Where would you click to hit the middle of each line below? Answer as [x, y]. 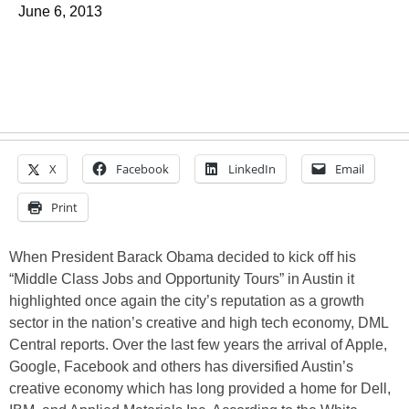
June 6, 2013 [60, 11]
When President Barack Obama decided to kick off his [183, 257]
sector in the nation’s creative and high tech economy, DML [199, 323]
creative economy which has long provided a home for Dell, [200, 388]
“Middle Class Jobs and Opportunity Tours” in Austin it [182, 279]
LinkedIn [252, 169]
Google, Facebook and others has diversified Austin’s [181, 367]
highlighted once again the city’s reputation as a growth [187, 301]
